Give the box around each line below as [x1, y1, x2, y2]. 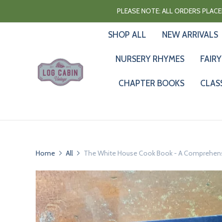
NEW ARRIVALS [162, 30, 218, 40]
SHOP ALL [108, 30, 146, 40]
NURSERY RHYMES [115, 54, 184, 64]
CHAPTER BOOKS [118, 78, 184, 88]
